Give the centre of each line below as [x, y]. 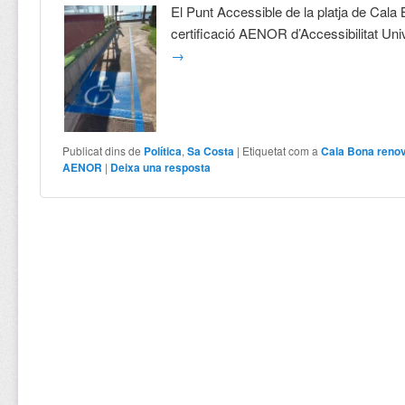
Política [163, 151]
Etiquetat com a [281, 150]
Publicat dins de [102, 150]
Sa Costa [211, 151]
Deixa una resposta [161, 167]
